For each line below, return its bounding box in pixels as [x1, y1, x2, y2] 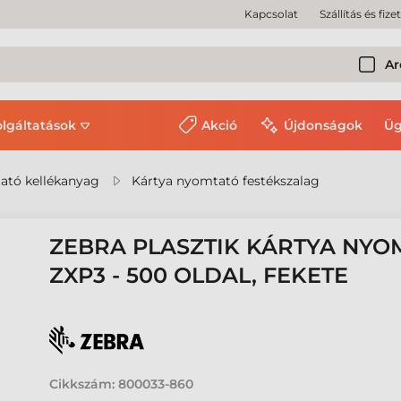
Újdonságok [284, 117, 363, 133]
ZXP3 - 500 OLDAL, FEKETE [49, 262, 349, 288]
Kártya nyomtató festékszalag [132, 173, 320, 189]
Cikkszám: [49, 376, 115, 392]
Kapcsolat [244, 7, 298, 21]
